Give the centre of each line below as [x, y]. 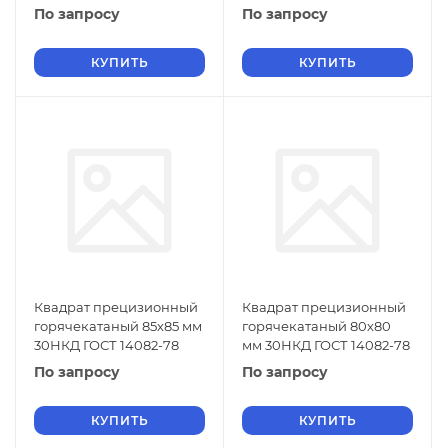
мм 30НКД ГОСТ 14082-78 [326, 345]
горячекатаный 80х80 [316, 326]
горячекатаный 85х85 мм [118, 326]
